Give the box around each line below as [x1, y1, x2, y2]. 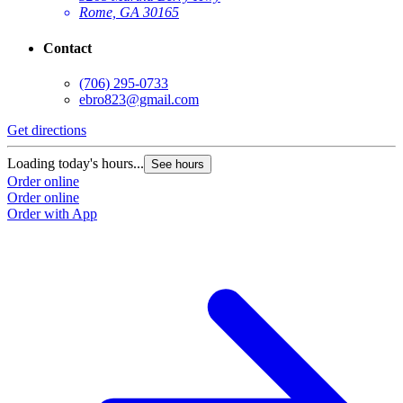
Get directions [7, 121, 86, 138]
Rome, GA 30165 [79, 4, 179, 21]
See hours [151, 157, 204, 171]
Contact [43, 40, 92, 56]
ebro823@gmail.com [79, 91, 199, 107]
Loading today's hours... [7, 155, 144, 171]
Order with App [7, 205, 97, 221]
